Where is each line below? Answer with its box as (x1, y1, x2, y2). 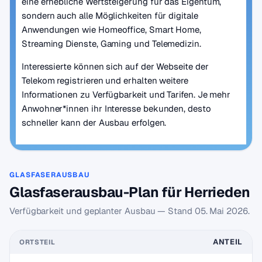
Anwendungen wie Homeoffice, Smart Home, (22, 24, 202, 35)
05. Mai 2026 (194, 205, 248, 216)
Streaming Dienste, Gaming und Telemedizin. (22, 38, 201, 49)
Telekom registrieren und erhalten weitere (22, 75, 188, 86)
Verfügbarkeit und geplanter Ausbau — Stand (9, 205, 195, 216)
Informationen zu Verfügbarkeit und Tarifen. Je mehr (22, 89, 231, 100)
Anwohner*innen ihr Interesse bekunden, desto (22, 103, 211, 114)
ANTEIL (212, 237, 243, 247)
